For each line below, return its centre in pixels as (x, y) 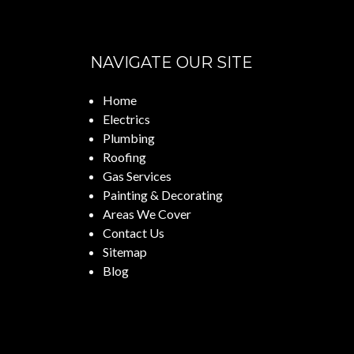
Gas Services (137, 175)
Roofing (124, 156)
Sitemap (125, 251)
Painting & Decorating (163, 194)
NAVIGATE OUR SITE (171, 62)
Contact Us (134, 232)
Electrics (126, 119)
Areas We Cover (147, 213)
